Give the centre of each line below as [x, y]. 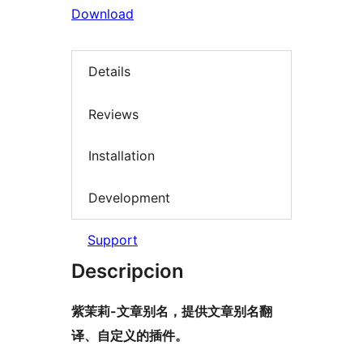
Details [109, 72]
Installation [122, 156]
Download [102, 14]
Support [113, 240]
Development [129, 197]
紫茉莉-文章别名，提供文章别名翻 [172, 312]
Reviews [113, 114]
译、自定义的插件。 [130, 336]
